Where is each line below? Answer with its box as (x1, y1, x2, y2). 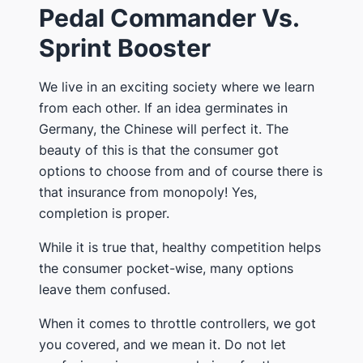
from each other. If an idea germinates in (39, 99, 288, 116)
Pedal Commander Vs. (39, 2, 299, 32)
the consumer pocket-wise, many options (39, 259, 293, 276)
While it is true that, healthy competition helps (39, 238, 321, 255)
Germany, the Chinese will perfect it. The (39, 120, 288, 137)
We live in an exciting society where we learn (39, 78, 314, 95)
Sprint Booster (39, 32, 211, 62)
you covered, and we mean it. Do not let (39, 335, 286, 352)
